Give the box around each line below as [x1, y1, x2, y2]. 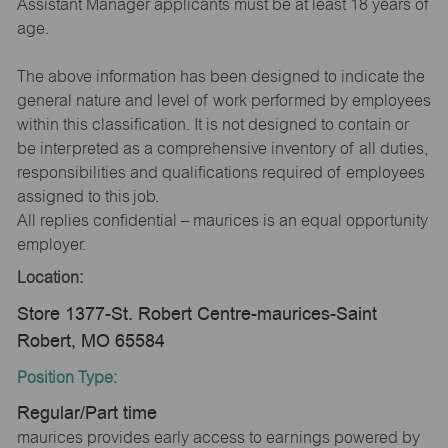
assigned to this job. [16, 186, 159, 206]
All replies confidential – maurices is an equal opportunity [16, 210, 428, 230]
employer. [16, 234, 86, 254]
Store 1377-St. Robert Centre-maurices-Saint [16, 300, 377, 326]
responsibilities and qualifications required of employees [16, 162, 425, 182]
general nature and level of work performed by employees [16, 90, 431, 110]
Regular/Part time [16, 399, 157, 425]
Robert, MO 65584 [16, 327, 165, 353]
